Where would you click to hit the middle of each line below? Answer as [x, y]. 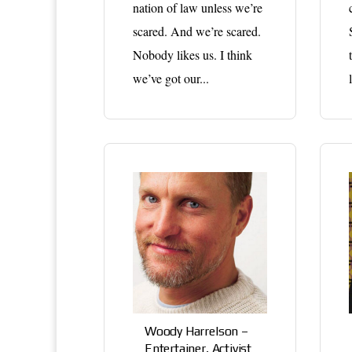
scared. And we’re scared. [197, 31]
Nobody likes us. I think [192, 54]
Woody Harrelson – [196, 331]
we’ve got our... [171, 78]
